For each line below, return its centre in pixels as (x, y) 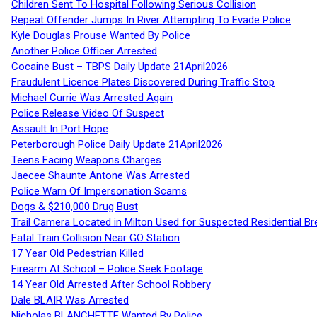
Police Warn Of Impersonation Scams (99, 191)
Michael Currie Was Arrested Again (92, 98)
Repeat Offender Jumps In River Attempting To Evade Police (151, 20)
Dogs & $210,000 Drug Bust (75, 207)
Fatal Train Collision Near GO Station (96, 238)
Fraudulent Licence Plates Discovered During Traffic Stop (143, 82)
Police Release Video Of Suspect (88, 114)
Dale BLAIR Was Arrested (70, 300)
